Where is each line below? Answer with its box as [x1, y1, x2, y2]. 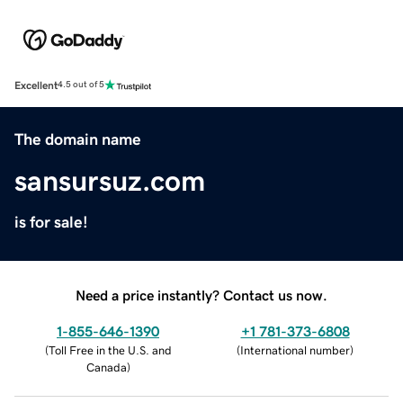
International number [240, 344, 350, 356]
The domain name [14, 130, 141, 148]
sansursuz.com [14, 166, 205, 195]
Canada [85, 361, 127, 373]
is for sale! [14, 213, 88, 230]
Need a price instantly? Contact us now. [76, 287, 327, 302]
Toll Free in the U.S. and [48, 344, 172, 356]
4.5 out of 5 [58, 80, 104, 90]
